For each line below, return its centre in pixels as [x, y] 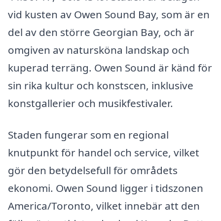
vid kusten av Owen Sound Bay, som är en [109, 15]
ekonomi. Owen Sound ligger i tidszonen [106, 188]
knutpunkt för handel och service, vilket [104, 153]
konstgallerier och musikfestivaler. [91, 103]
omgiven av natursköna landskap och [99, 50]
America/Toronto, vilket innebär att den [104, 206]
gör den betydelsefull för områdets [93, 170]
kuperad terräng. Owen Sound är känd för [110, 68]
